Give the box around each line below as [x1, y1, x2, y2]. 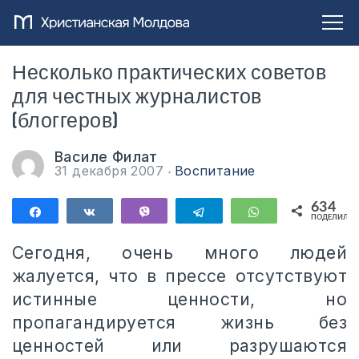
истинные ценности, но [12, 289, 347, 309]
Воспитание [174, 163, 256, 179]
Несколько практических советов [12, 61, 326, 86]
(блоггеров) [12, 109, 119, 134]
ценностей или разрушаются [12, 336, 347, 356]
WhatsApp [270, 206, 326, 217]
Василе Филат [54, 148, 158, 165]
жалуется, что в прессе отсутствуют [12, 266, 347, 286]
